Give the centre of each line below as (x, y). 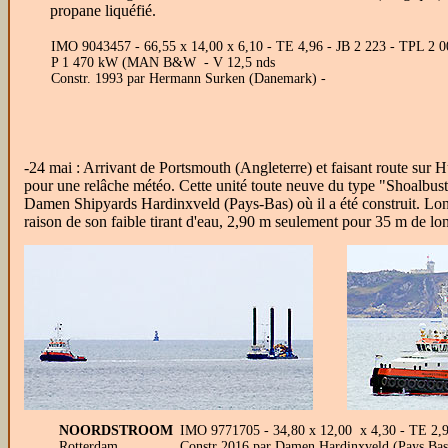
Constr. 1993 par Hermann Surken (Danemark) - (188, 78)
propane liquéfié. (103, 10)
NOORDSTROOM (116, 430)
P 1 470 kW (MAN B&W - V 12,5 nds (163, 62)
